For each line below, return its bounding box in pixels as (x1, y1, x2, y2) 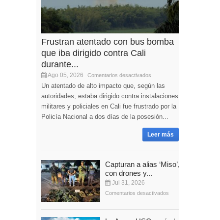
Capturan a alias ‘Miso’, (105, 160, 180, 169)
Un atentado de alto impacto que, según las (41, 82, 165, 90)
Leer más (147, 131, 174, 138)
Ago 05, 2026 (47, 72, 83, 79)
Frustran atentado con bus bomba (41, 37, 174, 47)
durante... (41, 59, 79, 70)
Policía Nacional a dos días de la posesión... (41, 113, 168, 121)
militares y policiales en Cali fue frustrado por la (41, 103, 176, 110)
